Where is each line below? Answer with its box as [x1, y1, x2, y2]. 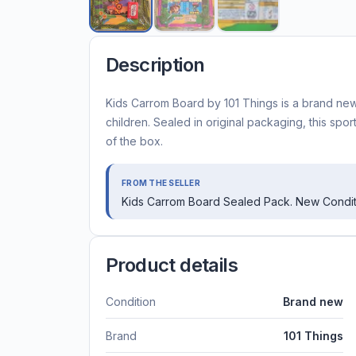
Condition [106, 294, 156, 308]
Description [106, 52, 205, 76]
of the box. [106, 133, 163, 148]
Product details [106, 253, 238, 277]
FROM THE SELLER [122, 177, 200, 188]
